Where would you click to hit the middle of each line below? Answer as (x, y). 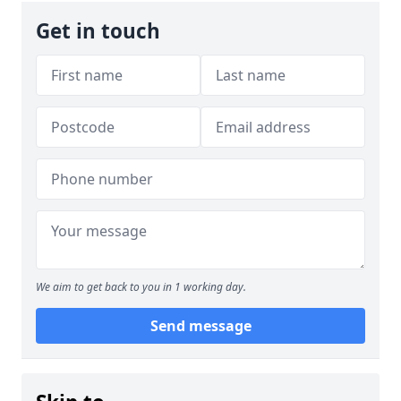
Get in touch (98, 31)
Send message (200, 326)
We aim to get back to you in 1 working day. (141, 287)
